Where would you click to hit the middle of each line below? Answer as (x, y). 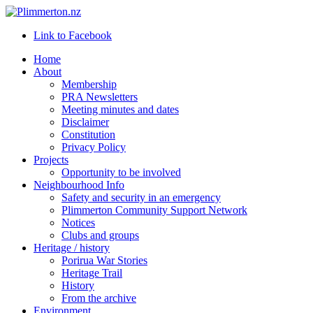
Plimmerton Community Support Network (154, 210)
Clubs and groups (100, 235)
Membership (89, 84)
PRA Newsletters (100, 97)
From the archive (99, 298)
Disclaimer (85, 122)
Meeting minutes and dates (120, 109)
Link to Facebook (73, 35)
